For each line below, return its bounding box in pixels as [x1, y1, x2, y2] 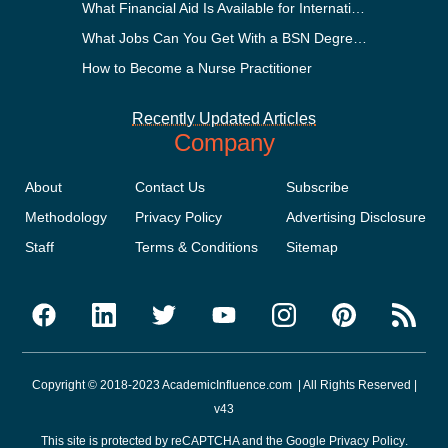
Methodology [24, 208, 107, 225]
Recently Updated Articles [132, 109, 316, 127]
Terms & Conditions [134, 238, 258, 255]
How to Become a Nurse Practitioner [82, 59, 313, 76]
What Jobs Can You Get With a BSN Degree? [353, 29, 368, 46]
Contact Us [134, 178, 205, 195]
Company [173, 128, 275, 156]
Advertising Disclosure [285, 208, 426, 225]
